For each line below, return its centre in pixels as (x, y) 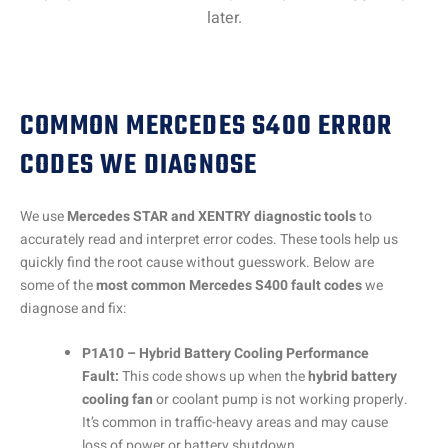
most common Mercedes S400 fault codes (229, 285)
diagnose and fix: (73, 308)
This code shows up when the (215, 377)
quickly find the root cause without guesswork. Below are (197, 262)
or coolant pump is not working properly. (280, 400)
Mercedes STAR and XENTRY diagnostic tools (211, 216)
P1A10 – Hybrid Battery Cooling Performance (225, 354)
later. (224, 18)
